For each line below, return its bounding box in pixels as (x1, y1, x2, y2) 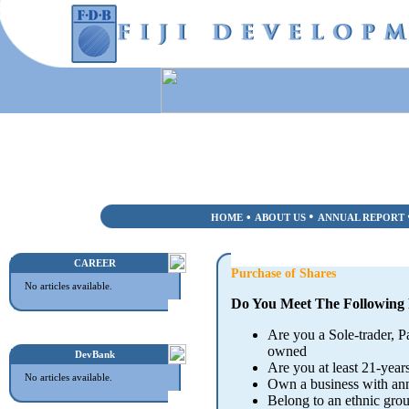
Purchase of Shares (231, 267, 336, 280)
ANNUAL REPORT (318, 212, 407, 223)
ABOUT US (255, 212, 306, 223)
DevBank (75, 349, 115, 360)
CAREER (74, 257, 116, 268)
